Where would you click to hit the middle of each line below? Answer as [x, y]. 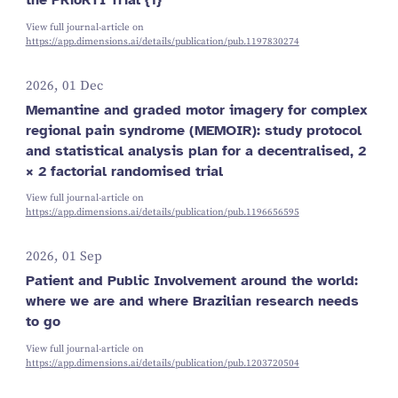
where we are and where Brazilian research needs [192, 300]
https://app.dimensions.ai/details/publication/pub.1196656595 [162, 213]
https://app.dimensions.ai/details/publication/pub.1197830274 [162, 42]
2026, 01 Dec [64, 86]
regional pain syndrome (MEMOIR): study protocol [193, 130]
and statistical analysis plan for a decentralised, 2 [195, 150]
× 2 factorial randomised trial [124, 171]
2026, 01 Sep [64, 257]
